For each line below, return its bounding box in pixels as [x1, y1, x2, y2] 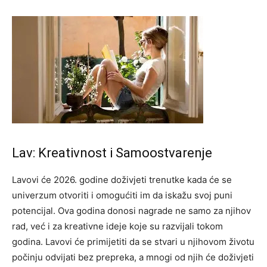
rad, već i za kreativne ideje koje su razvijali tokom [12, 220, 223, 232]
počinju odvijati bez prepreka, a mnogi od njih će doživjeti [12, 251, 254, 263]
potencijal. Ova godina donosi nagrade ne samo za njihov [12, 204, 251, 216]
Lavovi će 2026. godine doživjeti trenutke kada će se [12, 173, 232, 185]
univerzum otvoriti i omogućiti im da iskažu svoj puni [12, 189, 232, 201]
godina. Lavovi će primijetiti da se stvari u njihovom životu [12, 235, 254, 247]
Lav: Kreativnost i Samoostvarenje [12, 145, 212, 160]
